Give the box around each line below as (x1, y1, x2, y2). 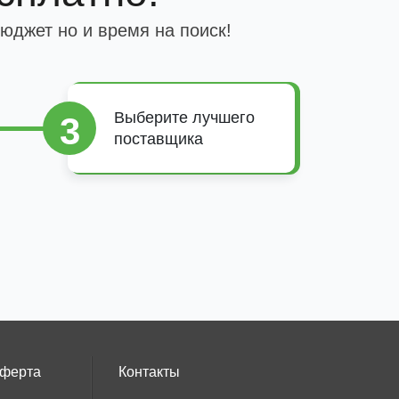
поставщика (114, 130, 203, 148)
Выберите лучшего (114, 109, 255, 126)
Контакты (118, 364, 180, 379)
